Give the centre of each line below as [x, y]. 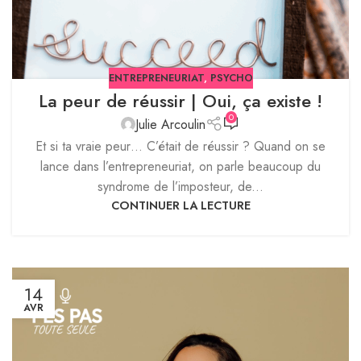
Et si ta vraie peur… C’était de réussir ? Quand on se [180, 146]
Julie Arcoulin [171, 124]
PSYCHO [231, 77]
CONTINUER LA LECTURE [180, 205]
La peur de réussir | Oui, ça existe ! [180, 100]
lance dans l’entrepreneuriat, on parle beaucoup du [180, 166]
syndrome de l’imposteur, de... [180, 186]
